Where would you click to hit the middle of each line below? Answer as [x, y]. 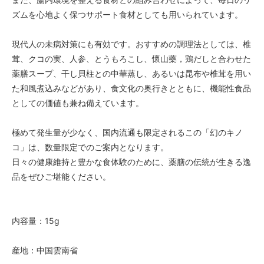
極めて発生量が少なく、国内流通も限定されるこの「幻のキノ [127, 133]
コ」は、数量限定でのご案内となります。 [90, 147]
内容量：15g [36, 221]
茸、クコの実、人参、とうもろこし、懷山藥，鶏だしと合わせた [131, 59]
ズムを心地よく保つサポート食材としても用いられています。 [127, 15]
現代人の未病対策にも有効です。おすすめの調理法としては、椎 [131, 44]
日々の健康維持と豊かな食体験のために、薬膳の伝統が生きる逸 [131, 162]
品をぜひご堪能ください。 [61, 177]
